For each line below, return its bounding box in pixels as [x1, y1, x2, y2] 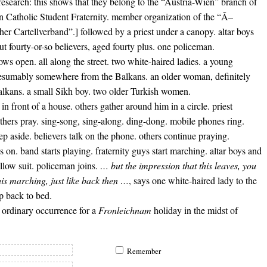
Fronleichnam [98, 204, 151, 217]
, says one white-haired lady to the [129, 174, 257, 187]
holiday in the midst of [151, 204, 238, 217]
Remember [127, 246, 161, 257]
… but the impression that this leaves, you [100, 159, 256, 172]
